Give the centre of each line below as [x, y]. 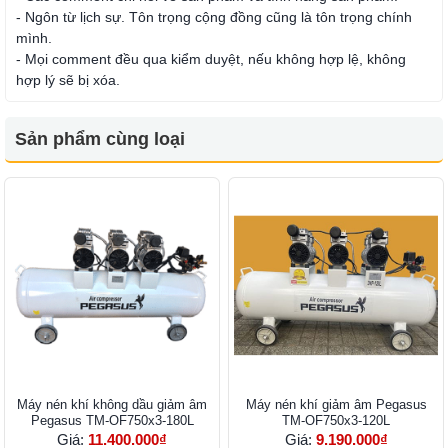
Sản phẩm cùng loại [100, 139]
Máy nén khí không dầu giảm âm [112, 405]
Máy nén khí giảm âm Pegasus [336, 405]
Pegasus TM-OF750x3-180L [112, 421]
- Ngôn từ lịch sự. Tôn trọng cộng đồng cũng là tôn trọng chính [214, 17]
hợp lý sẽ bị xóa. [68, 80]
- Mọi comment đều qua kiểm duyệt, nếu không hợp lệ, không [211, 59]
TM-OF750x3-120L [336, 421]
